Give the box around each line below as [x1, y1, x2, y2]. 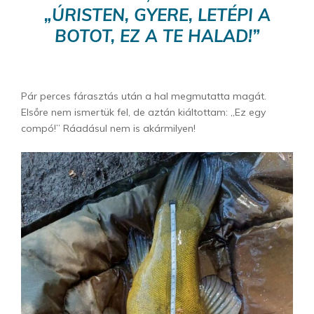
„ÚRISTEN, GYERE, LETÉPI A [43, 4, 271, 26]
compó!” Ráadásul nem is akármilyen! [21, 122, 196, 135]
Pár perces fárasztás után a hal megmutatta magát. [21, 90, 266, 103]
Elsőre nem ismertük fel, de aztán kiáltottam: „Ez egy [21, 106, 266, 119]
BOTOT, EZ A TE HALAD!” [54, 25, 260, 47]
